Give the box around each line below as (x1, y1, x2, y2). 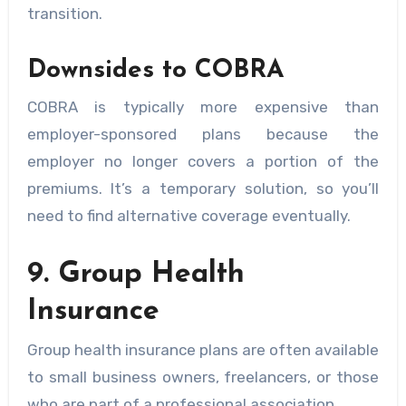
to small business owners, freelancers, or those (26, 368, 380, 387)
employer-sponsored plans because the (26, 124, 380, 143)
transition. (26, 5, 102, 24)
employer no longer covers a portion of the (26, 151, 380, 170)
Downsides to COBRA (26, 58, 284, 84)
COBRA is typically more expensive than (26, 97, 380, 116)
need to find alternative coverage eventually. (26, 206, 351, 225)
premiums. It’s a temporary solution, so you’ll (26, 179, 380, 198)
